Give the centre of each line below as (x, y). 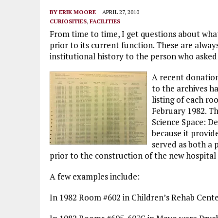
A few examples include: (95, 176)
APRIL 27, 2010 (121, 12)
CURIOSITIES (68, 21)
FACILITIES (105, 21)
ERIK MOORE (77, 12)
